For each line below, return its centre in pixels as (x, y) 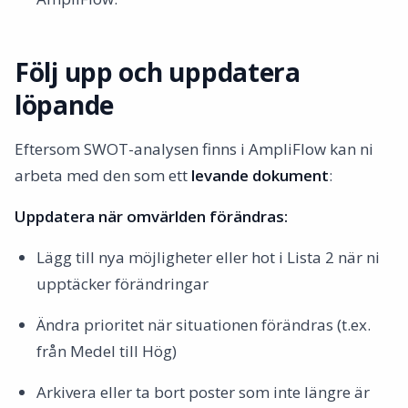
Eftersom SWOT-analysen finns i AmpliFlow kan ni (194, 149)
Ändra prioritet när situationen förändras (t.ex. (204, 325)
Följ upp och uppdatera (158, 72)
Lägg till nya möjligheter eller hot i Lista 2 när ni (208, 257)
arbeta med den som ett (103, 175)
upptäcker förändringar (122, 284)
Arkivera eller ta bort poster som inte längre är (203, 392)
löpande (65, 105)
